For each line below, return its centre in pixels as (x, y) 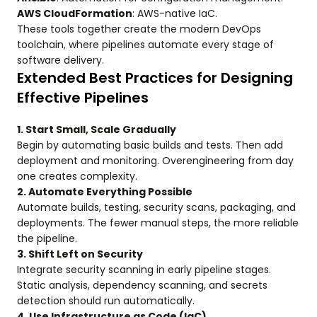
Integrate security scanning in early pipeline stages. (144, 270)
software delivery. (60, 60)
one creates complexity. (77, 177)
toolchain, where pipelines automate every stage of (145, 45)
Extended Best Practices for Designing (155, 78)
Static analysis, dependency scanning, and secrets (142, 286)
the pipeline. (47, 239)
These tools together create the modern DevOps (139, 29)
